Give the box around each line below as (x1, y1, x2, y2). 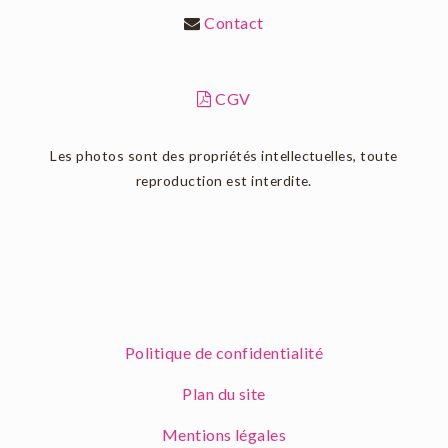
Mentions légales (161, 425, 287, 445)
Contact (204, 13, 264, 33)
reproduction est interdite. (136, 172, 312, 190)
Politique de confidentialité (124, 343, 324, 363)
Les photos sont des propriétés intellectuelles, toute (50, 147, 398, 165)
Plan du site (182, 384, 266, 404)
